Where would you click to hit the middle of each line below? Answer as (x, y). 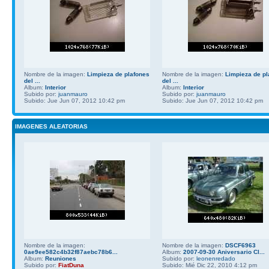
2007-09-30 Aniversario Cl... (224, 252)
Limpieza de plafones (118, 74)
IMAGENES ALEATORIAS (51, 126)
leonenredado (216, 258)
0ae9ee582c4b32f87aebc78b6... (71, 252)
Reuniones (61, 258)
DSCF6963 (240, 245)
